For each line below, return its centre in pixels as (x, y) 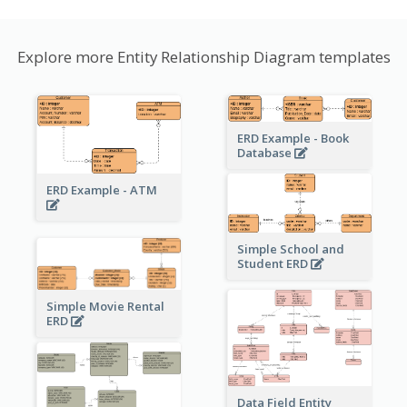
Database (265, 152)
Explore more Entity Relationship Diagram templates (203, 56)
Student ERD (273, 263)
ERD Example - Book (293, 138)
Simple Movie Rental (105, 306)
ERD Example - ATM (103, 190)
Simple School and (290, 248)
